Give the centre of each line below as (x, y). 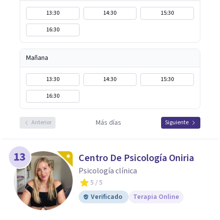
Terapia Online (156, 197)
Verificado (107, 197)
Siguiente (177, 123)
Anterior (41, 123)
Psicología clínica (108, 171)
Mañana (37, 58)
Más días (108, 123)
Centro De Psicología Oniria (136, 158)
